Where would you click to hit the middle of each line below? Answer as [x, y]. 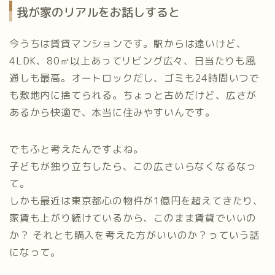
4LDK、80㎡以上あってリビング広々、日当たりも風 [133, 61]
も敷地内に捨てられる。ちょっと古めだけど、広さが [133, 95]
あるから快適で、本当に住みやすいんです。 [112, 113]
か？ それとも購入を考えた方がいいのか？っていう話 [134, 235]
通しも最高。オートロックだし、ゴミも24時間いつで [135, 78]
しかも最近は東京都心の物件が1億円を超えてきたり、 [136, 201]
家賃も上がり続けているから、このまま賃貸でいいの [133, 218]
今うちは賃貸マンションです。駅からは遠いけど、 [128, 44]
